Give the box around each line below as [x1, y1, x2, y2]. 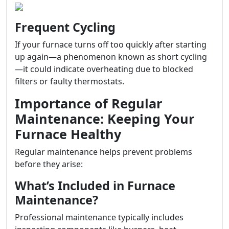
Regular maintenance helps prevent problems [15, 146, 192, 157]
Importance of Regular [15, 95, 162, 112]
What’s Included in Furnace [15, 177, 175, 194]
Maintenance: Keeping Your [15, 110, 194, 127]
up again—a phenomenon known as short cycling [15, 51, 207, 62]
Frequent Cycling [15, 19, 116, 35]
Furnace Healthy [15, 125, 121, 143]
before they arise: [15, 158, 83, 170]
